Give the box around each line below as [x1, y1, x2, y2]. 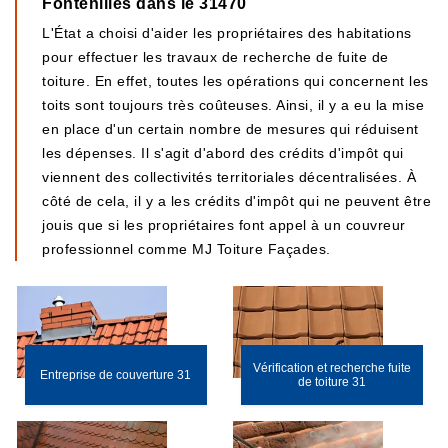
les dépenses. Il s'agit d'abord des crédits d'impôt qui [42, 145, 404, 161]
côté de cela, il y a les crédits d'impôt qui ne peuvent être [42, 193, 431, 209]
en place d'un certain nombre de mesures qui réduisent [42, 121, 419, 137]
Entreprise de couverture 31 [40, 368, 192, 382]
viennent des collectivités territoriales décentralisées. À [42, 169, 416, 185]
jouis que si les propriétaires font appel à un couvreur [42, 217, 406, 233]
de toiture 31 [297, 375, 366, 389]
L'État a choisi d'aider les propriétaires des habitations [42, 25, 412, 41]
